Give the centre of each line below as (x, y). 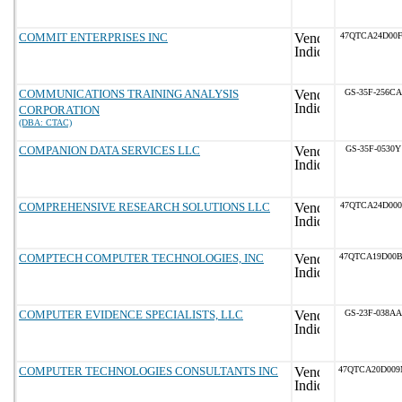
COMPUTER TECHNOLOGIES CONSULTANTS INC (149, 371)
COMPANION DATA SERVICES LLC (109, 150)
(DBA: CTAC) (45, 122)
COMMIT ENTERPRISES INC (93, 37)
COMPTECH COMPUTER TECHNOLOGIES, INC (141, 258)
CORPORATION (59, 110)
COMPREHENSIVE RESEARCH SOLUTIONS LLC (144, 207)
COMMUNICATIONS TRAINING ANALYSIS (129, 94)
